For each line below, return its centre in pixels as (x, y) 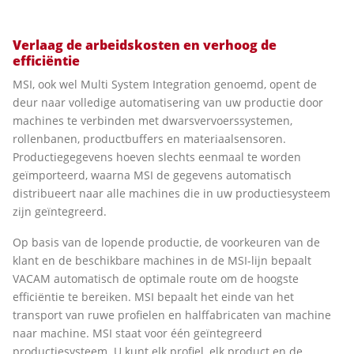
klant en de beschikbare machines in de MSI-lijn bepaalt (162, 261)
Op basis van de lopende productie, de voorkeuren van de (166, 243)
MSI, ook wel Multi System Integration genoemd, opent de (165, 85)
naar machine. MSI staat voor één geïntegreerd (137, 333)
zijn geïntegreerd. (60, 212)
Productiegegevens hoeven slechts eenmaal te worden (157, 157)
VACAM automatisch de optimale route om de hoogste (156, 279)
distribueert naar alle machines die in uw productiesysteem (171, 194)
